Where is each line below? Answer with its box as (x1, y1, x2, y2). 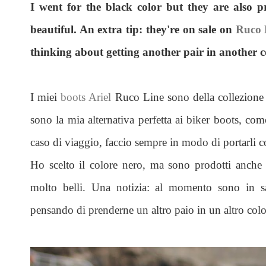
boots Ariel (61, 90, 112, 103)
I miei (30, 90, 61, 103)
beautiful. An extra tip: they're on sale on (30, 23, 236, 36)
